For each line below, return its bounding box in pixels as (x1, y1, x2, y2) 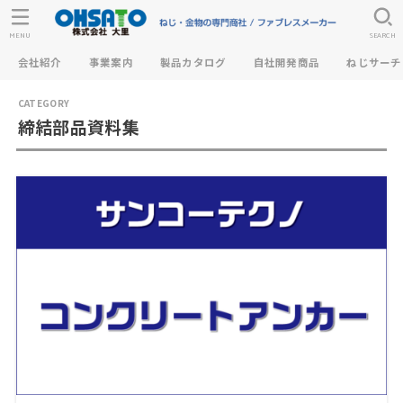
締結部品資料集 (17, 114, 139, 139)
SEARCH (369, 29, 397, 41)
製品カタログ (159, 55, 227, 70)
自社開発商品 (253, 55, 320, 70)
